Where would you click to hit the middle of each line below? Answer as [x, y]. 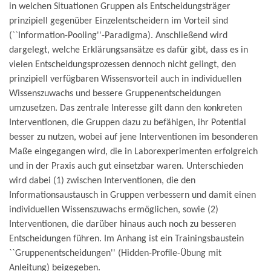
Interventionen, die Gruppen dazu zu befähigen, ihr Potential [128, 123]
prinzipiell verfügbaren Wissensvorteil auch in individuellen [125, 80]
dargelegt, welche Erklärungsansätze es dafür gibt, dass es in [129, 51]
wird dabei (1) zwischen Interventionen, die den [102, 181]
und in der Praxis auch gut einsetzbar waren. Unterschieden [126, 167]
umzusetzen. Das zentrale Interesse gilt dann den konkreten [126, 109]
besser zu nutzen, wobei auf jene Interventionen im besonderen [133, 138]
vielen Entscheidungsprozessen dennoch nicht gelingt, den [122, 65]
